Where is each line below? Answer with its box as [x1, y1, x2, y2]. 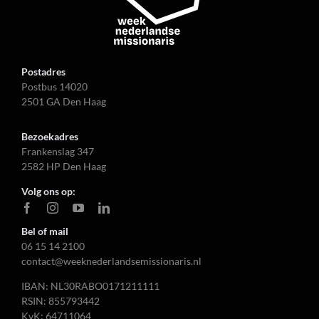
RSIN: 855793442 [21, 294, 100, 307]
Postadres [21, 65, 66, 78]
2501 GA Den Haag [21, 95, 106, 108]
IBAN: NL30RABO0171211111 [21, 279, 159, 292]
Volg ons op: [21, 184, 75, 197]
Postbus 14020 [21, 80, 88, 93]
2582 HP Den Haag [21, 159, 106, 172]
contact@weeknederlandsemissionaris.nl [21, 254, 202, 267]
